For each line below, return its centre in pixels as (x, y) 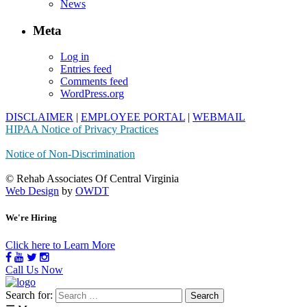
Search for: (29, 295)
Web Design (32, 191)
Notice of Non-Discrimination (70, 154)
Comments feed (94, 82)
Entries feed (86, 69)
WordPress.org (92, 94)
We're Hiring (31, 218)
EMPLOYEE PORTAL (133, 117)
